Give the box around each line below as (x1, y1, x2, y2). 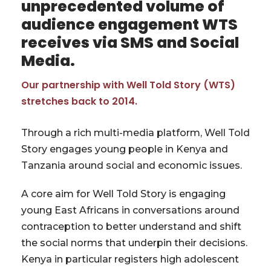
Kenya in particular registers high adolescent (21, 253, 239, 266)
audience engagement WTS (21, 14, 238, 36)
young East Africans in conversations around (21, 204, 240, 217)
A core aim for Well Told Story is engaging (21, 188, 226, 200)
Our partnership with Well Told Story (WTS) (21, 78, 235, 93)
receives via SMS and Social (21, 32, 239, 54)
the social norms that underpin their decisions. (21, 237, 247, 249)
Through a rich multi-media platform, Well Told (21, 127, 250, 139)
